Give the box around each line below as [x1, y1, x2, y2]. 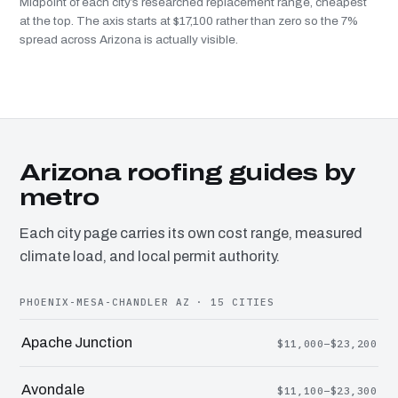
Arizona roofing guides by [20, 159, 356, 185]
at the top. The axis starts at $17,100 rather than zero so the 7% [20, 13, 358, 28]
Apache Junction [21, 334, 132, 350]
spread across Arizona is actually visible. [20, 32, 238, 46]
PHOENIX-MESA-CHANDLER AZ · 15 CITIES [20, 295, 275, 308]
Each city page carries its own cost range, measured [20, 225, 362, 241]
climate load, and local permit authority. [20, 248, 280, 264]
